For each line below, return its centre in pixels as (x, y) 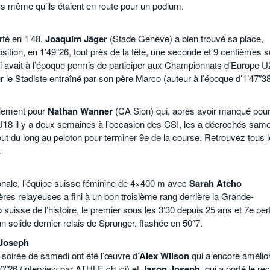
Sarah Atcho (215, 184)
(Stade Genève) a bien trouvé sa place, (185, 39)
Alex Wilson (165, 256)
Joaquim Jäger (76, 39)
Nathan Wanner (80, 111)
